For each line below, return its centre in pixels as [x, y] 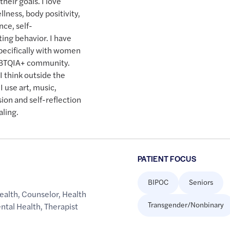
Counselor [40, 194]
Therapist [61, 206]
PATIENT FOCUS [167, 159]
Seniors [201, 182]
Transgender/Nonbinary [186, 205]
